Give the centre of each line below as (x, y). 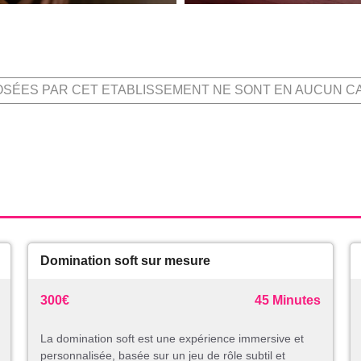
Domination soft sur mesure (125, 261)
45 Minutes (288, 301)
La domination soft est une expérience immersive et (172, 339)
